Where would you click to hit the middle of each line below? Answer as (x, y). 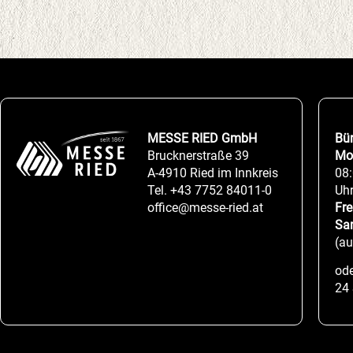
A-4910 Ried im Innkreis (212, 173)
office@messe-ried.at (205, 208)
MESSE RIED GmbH (202, 138)
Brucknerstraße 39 (198, 156)
